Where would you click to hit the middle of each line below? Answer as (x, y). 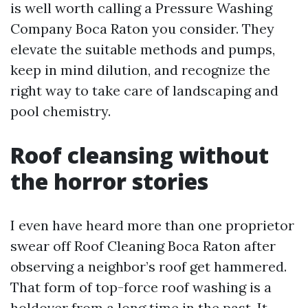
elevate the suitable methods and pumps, (143, 49)
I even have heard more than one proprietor (152, 225)
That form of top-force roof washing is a (141, 287)
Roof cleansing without (140, 155)
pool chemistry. (60, 111)
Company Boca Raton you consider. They (142, 29)
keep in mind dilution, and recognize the (140, 70)
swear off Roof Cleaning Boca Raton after (143, 246)
